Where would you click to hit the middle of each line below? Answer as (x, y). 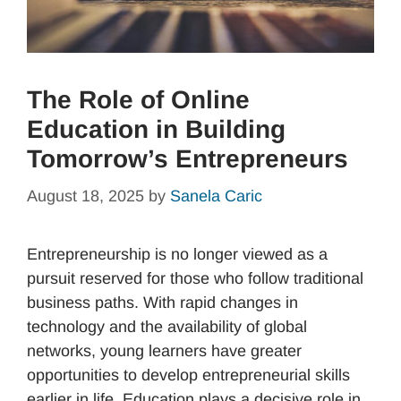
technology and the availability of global (167, 327)
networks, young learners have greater (164, 351)
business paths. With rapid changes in (162, 303)
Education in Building (156, 130)
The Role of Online (138, 100)
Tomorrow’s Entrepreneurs (188, 159)
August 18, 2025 (85, 196)
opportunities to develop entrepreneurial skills (188, 375)
